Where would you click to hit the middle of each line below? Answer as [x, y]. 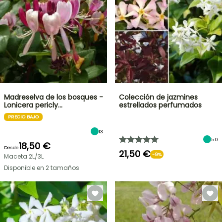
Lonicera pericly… [33, 105]
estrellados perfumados [160, 105]
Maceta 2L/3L [24, 156]
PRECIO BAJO [23, 117]
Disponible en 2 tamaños [42, 168]
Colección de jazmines [158, 97]
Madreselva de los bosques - [54, 97]
